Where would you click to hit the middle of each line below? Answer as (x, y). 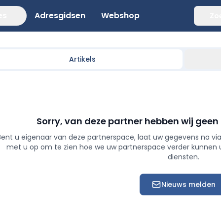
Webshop (120, 16)
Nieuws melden (188, 184)
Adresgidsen (60, 16)
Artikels (82, 59)
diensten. (183, 157)
